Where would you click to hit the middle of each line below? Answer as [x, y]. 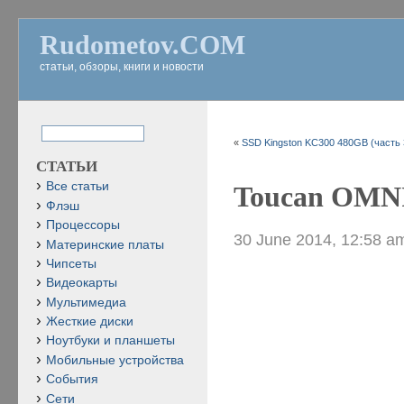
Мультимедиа [86, 302]
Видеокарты [82, 283]
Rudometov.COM [142, 45]
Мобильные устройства [115, 360]
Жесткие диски [90, 321]
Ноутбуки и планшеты [110, 341]
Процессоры [83, 225]
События [72, 380]
